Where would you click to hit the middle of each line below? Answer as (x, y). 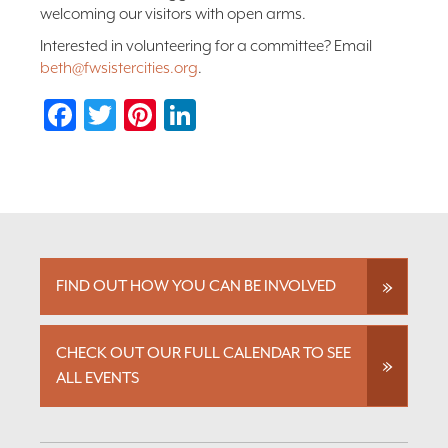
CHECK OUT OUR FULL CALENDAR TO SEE (203, 353)
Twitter (158, 115)
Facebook (137, 115)
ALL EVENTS (97, 378)
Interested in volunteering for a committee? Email (206, 46)
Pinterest (208, 115)
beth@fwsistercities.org (119, 68)
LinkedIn (247, 115)
